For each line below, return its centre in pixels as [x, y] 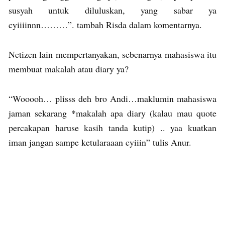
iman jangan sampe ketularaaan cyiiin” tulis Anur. [100, 142]
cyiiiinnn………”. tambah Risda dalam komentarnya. [105, 25]
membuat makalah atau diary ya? [69, 69]
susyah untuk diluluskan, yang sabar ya [113, 10]
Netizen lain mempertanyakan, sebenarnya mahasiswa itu [113, 54]
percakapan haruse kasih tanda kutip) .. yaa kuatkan [113, 128]
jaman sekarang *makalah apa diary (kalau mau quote [113, 113]
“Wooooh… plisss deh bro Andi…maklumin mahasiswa [113, 98]
